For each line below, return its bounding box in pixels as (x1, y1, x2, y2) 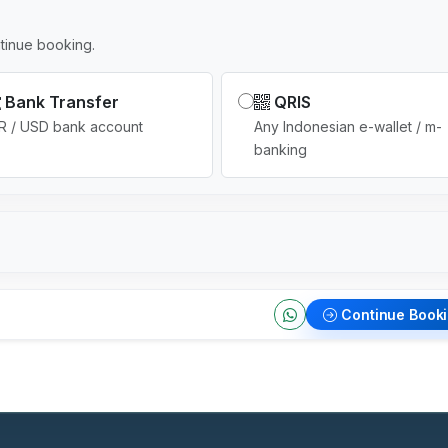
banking (253, 140, 307, 158)
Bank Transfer (4, 91, 119, 112)
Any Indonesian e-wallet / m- (253, 117, 442, 135)
